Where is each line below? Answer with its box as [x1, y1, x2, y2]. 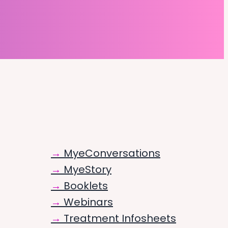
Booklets [64, 179, 108, 193]
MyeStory [64, 162, 111, 177]
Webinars [64, 195, 113, 210]
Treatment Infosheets [64, 211, 176, 226]
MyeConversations [64, 146, 160, 161]
